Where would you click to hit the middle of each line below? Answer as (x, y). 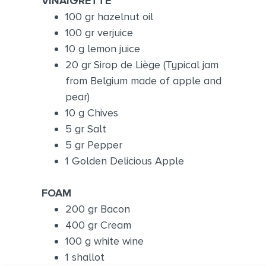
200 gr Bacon (97, 209)
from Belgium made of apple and (143, 80)
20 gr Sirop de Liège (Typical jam (142, 64)
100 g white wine (104, 241)
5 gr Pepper (94, 145)
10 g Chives (91, 113)
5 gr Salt (85, 129)
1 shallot (85, 257)
